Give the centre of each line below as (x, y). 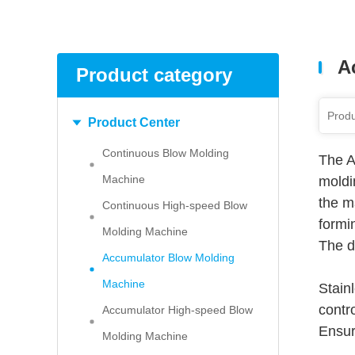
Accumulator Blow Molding (168, 258)
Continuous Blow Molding (166, 153)
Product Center (134, 122)
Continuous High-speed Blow (175, 205)
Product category (154, 75)
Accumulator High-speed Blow (177, 310)
